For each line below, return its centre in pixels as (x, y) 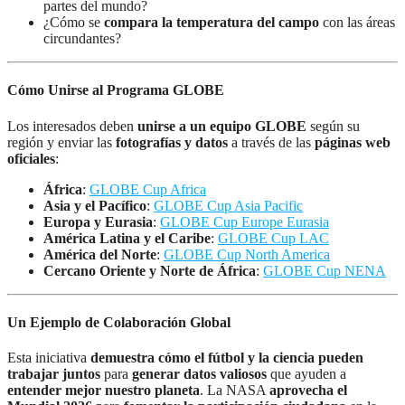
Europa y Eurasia (98, 221)
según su (333, 126)
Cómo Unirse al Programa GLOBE (116, 90)
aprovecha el (308, 391)
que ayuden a (306, 374)
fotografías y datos (172, 142)
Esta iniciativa (49, 358)
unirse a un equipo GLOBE (222, 126)
